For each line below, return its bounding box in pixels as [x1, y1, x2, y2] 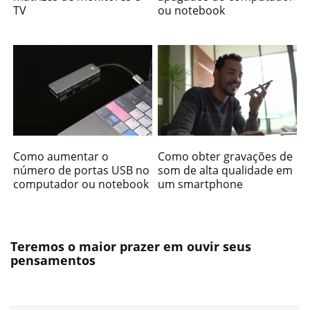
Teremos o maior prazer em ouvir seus [10, 238, 251, 255]
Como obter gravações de [158, 149, 293, 165]
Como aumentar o [13, 149, 109, 165]
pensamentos [10, 252, 95, 269]
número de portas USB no [13, 163, 150, 179]
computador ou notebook [13, 176, 149, 192]
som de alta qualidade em [158, 163, 293, 179]
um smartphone [158, 176, 244, 192]
